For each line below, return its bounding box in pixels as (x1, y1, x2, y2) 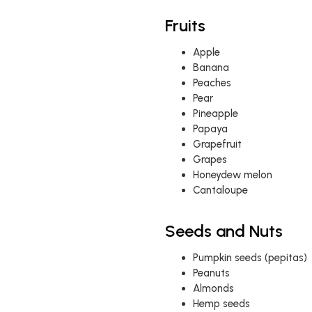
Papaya (192, 123, 228, 135)
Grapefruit (192, 138, 242, 150)
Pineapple (192, 107, 238, 120)
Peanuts (192, 267, 230, 279)
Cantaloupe (192, 184, 248, 196)
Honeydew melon (192, 169, 272, 181)
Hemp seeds (192, 297, 250, 310)
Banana (192, 61, 229, 74)
